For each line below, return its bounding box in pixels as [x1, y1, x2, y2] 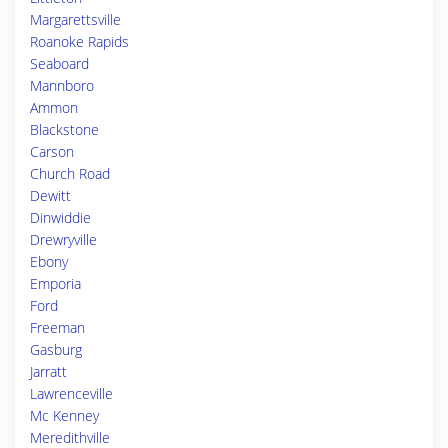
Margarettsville [30, 10, 121, 29]
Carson [30, 142, 74, 161]
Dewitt [30, 186, 71, 205]
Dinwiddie [30, 208, 91, 227]
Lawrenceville [30, 384, 113, 403]
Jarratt [30, 362, 67, 381]
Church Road [30, 164, 110, 183]
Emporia [30, 274, 81, 293]
